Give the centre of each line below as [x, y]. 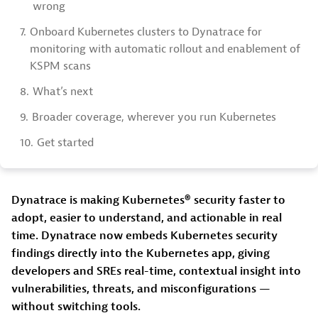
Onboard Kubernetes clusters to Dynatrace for [146, 32]
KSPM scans [60, 66]
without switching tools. [76, 306]
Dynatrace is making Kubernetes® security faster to [148, 200]
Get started [65, 143]
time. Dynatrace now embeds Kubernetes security [144, 235]
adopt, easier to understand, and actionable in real [147, 218]
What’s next [63, 92]
